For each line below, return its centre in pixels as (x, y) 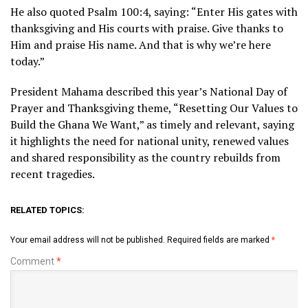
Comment (33, 261)
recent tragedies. (53, 174)
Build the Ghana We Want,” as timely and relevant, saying (152, 124)
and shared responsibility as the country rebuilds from (145, 157)
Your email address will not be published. (88, 240)
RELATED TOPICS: (47, 210)
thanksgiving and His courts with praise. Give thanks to (147, 28)
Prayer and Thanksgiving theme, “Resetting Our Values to (154, 108)
